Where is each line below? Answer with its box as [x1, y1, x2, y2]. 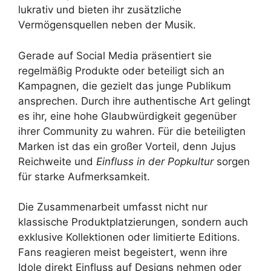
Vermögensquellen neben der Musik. [18, 19, 196, 31]
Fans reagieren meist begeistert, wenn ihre [18, 246, 227, 259]
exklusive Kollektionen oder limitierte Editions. [18, 231, 240, 244]
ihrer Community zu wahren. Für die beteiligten [18, 125, 246, 137]
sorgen [214, 155, 250, 168]
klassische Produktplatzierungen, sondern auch [18, 216, 248, 229]
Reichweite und [18, 155, 96, 168]
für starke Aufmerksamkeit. [18, 170, 150, 183]
